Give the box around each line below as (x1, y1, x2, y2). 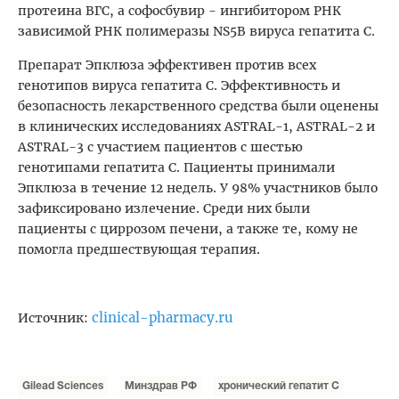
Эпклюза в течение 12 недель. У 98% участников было (18, 180, 378, 197)
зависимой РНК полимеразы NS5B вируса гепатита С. (18, 23, 375, 40)
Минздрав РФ (125, 381, 197, 392)
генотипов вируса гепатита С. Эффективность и (18, 77, 340, 94)
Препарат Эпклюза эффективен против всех (18, 57, 316, 74)
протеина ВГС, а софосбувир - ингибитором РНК (18, 3, 341, 20)
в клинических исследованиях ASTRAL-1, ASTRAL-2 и (18, 118, 375, 135)
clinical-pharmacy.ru (92, 309, 233, 327)
